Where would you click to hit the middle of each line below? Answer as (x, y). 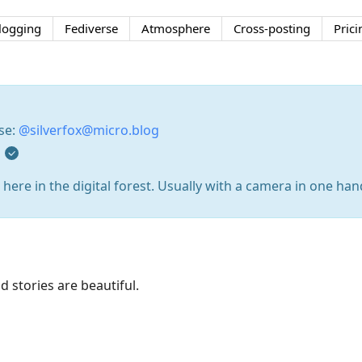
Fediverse (91, 28)
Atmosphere (175, 28)
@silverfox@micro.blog (89, 130)
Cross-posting (271, 28)
